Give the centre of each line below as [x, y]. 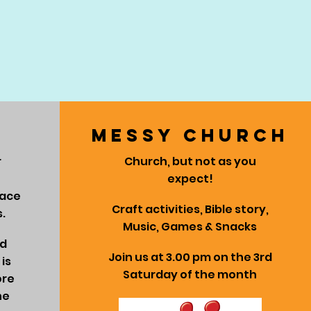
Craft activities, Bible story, [190, 209]
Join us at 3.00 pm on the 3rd [190, 257]
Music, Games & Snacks [190, 227]
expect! [190, 179]
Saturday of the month [190, 275]
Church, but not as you [190, 161]
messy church [190, 135]
